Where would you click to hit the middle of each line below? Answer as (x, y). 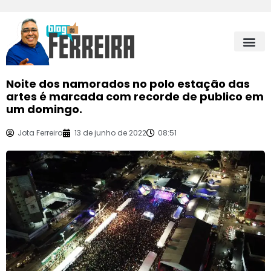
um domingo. (44, 109)
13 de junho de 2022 (110, 132)
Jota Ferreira (40, 132)
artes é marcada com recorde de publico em (135, 96)
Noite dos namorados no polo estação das (128, 83)
